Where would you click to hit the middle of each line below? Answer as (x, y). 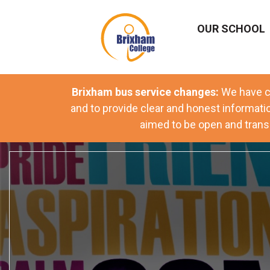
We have (242, 92)
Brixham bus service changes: (146, 92)
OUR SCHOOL (233, 29)
